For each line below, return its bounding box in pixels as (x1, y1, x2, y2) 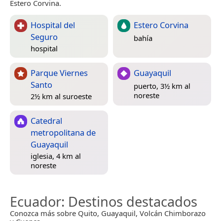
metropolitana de (31, 127, 96, 139)
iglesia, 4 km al (31, 151, 81, 161)
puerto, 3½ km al (134, 80, 190, 91)
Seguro (31, 31, 58, 43)
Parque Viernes (31, 67, 88, 79)
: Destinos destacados (61, 192, 197, 211)
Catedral (31, 115, 62, 127)
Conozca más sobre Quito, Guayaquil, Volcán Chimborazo (10, 208, 206, 219)
